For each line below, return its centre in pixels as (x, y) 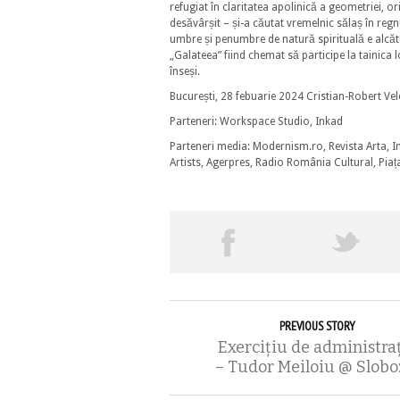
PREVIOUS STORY (317, 326)
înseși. (185, 71)
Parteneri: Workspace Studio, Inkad (256, 121)
